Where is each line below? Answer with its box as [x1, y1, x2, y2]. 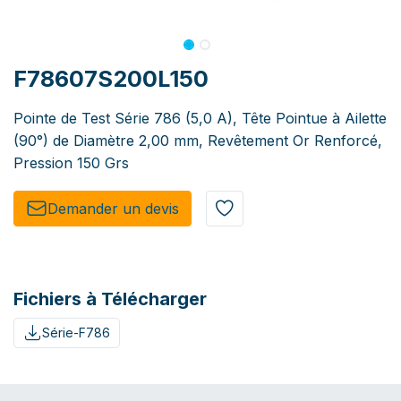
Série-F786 [41, 325, 110, 341]
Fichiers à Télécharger [13, 288, 207, 311]
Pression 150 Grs [13, 154, 129, 173]
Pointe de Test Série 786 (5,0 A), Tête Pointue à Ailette [13, 109, 387, 128]
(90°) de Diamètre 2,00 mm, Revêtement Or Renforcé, [13, 132, 382, 150]
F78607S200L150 [13, 65, 209, 93]
